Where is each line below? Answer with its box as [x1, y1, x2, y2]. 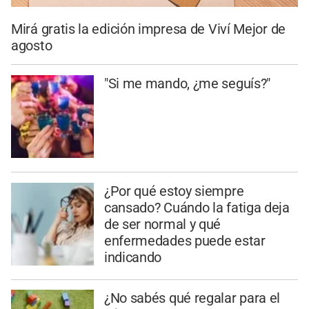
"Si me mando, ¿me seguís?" [103, 74, 271, 92]
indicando [103, 248, 162, 266]
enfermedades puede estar [103, 232, 266, 249]
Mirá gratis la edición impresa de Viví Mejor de [11, 21, 286, 38]
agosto [11, 37, 52, 54]
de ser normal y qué [103, 215, 221, 232]
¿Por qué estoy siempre [103, 182, 244, 199]
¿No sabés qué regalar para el [103, 290, 281, 307]
